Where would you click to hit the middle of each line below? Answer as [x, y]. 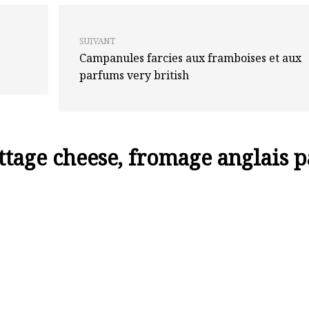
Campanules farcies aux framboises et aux [191, 58]
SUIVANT [98, 41]
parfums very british [134, 75]
